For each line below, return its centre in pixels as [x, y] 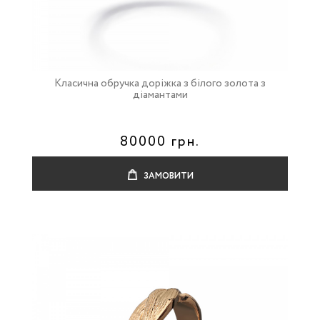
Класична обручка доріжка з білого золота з [160, 84]
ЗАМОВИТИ [167, 176]
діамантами [160, 95]
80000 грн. [160, 142]
